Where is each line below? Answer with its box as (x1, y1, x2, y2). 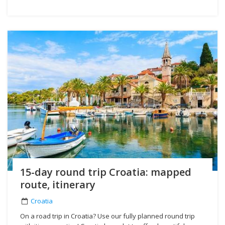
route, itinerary (20, 177, 95, 191)
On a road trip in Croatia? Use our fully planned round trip (20, 211, 195, 220)
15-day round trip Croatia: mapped (20, 165, 191, 179)
